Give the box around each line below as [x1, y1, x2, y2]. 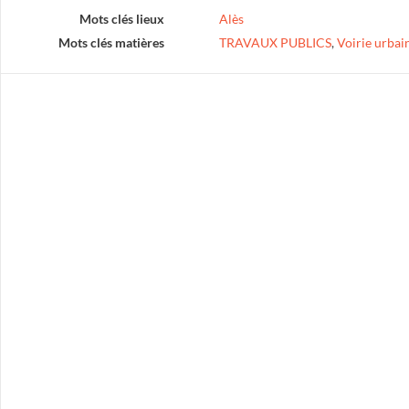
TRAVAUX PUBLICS [218, 35, 331, 50]
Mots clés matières [58, 35, 164, 50]
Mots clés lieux [79, 11, 164, 26]
